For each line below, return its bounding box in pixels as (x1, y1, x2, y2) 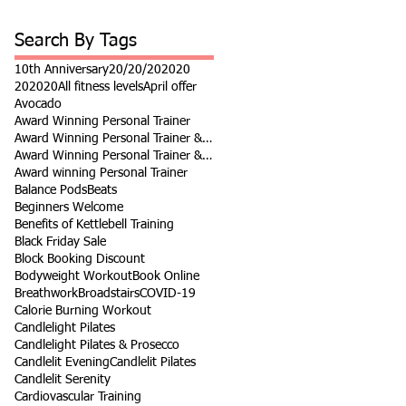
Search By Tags (14, 32, 137, 50)
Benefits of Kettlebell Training (14, 218, 174, 231)
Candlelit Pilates (110, 356, 196, 369)
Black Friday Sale (14, 236, 106, 248)
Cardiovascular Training (14, 391, 141, 403)
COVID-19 (140, 287, 196, 300)
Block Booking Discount (14, 253, 145, 266)
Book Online (132, 270, 199, 283)
